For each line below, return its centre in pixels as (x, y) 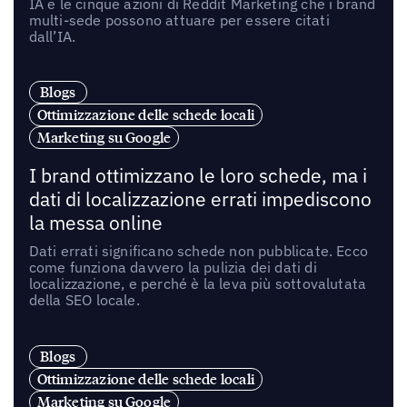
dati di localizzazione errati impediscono (200, 200)
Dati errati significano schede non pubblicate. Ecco (198, 251)
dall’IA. (52, 36)
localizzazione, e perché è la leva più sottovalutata (198, 284)
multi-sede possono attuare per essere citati (179, 20)
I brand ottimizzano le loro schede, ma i (198, 176)
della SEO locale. (84, 300)
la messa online (95, 223)
